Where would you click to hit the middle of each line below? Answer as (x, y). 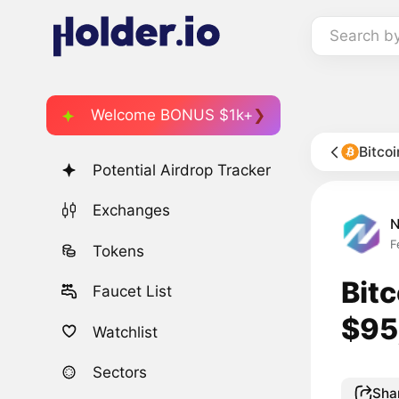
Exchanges (132, 211)
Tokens (119, 251)
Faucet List (133, 292)
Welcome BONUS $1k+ (172, 114)
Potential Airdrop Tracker (182, 171)
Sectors (120, 372)
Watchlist (126, 332)
